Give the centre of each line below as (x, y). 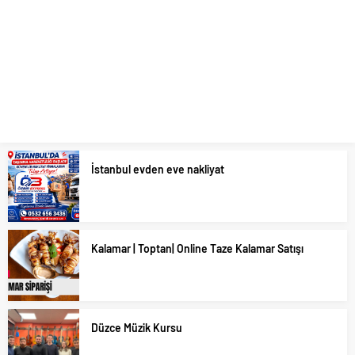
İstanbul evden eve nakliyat (158, 169)
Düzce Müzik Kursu (137, 328)
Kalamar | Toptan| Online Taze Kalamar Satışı (197, 248)
